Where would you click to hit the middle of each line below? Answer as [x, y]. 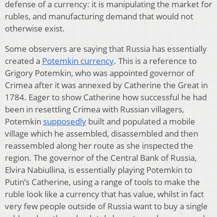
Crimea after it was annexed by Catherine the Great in [106, 85]
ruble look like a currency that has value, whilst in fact [104, 194]
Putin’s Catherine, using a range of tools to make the [102, 182]
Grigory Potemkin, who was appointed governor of [100, 73]
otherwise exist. [35, 28]
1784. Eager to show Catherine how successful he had [106, 97]
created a [23, 61]
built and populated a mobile [141, 121]
